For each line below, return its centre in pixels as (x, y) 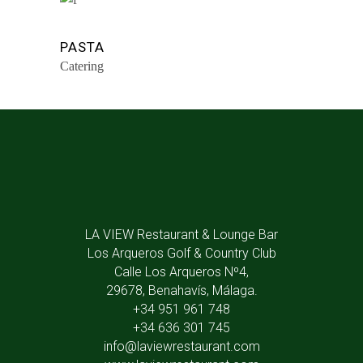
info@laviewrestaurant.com (181, 346)
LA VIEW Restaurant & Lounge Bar (181, 234)
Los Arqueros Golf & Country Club (181, 253)
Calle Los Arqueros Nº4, (181, 271)
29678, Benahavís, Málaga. (181, 290)
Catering (82, 66)
